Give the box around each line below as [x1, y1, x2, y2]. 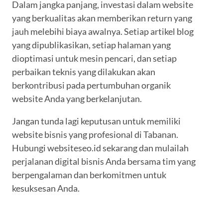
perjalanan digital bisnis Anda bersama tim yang [12, 156, 196, 167]
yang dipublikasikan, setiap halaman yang [12, 39, 171, 51]
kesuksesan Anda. [12, 183, 80, 194]
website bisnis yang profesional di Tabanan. [12, 129, 178, 140]
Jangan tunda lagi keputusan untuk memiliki [12, 115, 181, 127]
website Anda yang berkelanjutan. [12, 93, 142, 105]
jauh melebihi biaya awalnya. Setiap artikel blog [12, 26, 194, 37]
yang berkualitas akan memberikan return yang [12, 12, 192, 24]
